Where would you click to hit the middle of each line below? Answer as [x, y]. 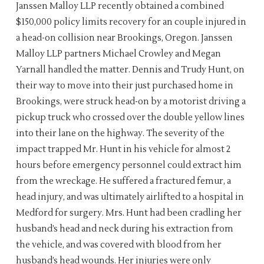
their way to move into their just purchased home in [124, 85]
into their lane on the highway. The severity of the [120, 133]
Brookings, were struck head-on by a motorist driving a [131, 101]
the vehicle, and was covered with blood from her [118, 245]
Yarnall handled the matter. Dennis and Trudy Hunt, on [130, 70]
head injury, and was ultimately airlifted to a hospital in [130, 197]
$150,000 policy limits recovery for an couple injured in [131, 22]
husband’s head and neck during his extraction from [124, 229]
